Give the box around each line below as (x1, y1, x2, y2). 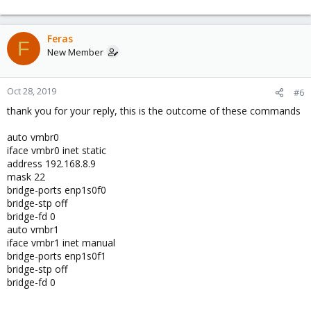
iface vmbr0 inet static (7, 144, 106, 157)
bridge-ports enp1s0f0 (7, 183, 106, 196)
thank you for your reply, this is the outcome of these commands (7, 104, 301, 117)
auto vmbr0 (7, 131, 59, 144)
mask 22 (7, 170, 45, 183)
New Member (47, 46, 103, 58)
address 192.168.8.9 (7, 157, 96, 170)
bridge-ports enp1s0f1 (7, 249, 106, 262)
